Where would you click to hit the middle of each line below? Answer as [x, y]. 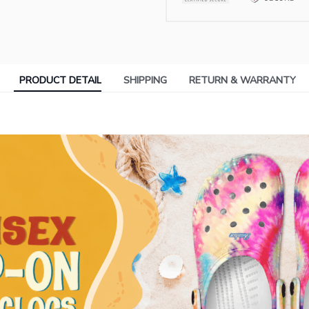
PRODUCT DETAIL [60, 81]
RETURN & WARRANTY [242, 81]
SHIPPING [145, 81]
